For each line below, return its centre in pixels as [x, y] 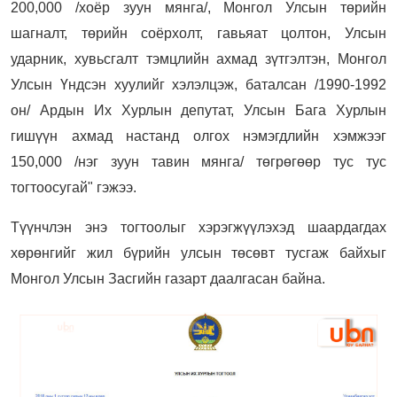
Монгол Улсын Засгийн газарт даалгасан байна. [168, 278]
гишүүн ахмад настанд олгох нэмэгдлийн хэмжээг [198, 136]
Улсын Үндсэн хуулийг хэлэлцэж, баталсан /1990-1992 [198, 84]
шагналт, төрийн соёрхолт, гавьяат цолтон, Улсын [198, 33]
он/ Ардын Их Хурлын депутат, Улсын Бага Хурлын [198, 110]
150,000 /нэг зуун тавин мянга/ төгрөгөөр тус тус [198, 161]
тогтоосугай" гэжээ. [74, 187]
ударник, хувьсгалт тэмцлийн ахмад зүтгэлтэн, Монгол [198, 58]
